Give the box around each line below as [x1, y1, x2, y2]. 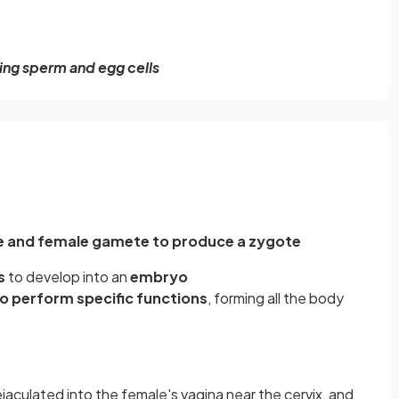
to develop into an [8, 267, 130, 287]
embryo [130, 267, 188, 287]
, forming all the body [208, 289, 344, 308]
